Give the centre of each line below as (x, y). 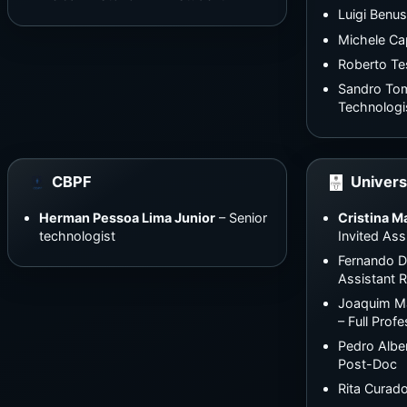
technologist (77, 235)
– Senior (241, 217)
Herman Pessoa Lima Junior (127, 217)
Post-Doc (367, 364)
